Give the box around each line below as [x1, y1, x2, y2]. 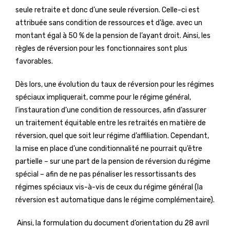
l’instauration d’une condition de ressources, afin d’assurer [15, 106, 206, 114]
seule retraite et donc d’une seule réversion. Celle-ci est [15, 6, 200, 14]
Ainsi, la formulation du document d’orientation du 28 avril [15, 219, 209, 227]
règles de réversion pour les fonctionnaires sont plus [15, 44, 187, 53]
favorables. [15, 57, 53, 66]
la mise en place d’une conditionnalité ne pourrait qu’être [15, 144, 202, 153]
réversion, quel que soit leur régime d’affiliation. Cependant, [15, 131, 209, 140]
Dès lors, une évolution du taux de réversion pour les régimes [15, 80, 214, 89]
